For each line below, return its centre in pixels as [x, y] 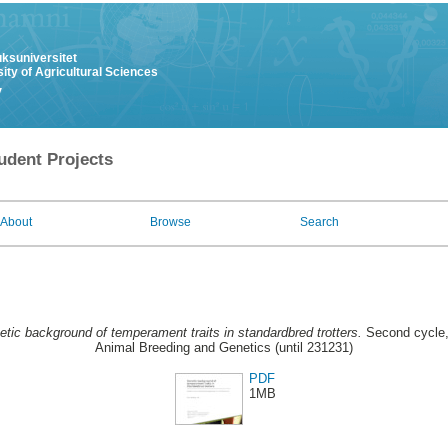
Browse [170, 222]
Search [319, 222]
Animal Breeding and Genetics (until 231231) [224, 348]
